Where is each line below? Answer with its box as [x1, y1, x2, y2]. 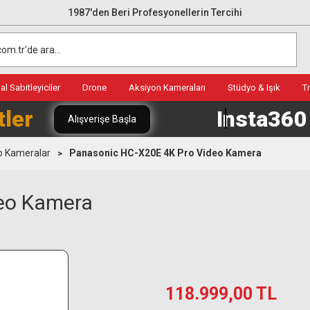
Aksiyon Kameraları [129, 82, 206, 93]
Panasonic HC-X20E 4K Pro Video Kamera [69, 147, 262, 158]
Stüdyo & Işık [228, 82, 280, 93]
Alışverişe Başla [68, 113, 136, 125]
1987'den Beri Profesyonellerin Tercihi [68, 6, 242, 18]
